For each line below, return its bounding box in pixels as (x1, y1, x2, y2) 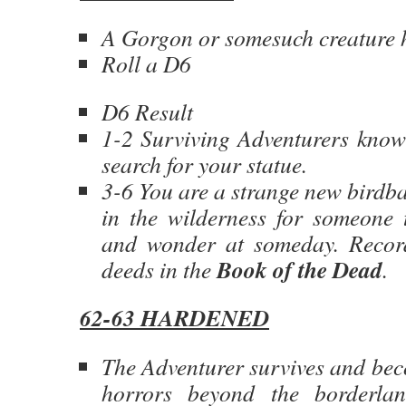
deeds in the (101, 254, 217, 285)
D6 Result (101, 96, 193, 127)
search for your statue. (101, 149, 307, 179)
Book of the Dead (217, 253, 382, 285)
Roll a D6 (101, 48, 191, 79)
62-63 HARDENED (80, 301, 269, 333)
